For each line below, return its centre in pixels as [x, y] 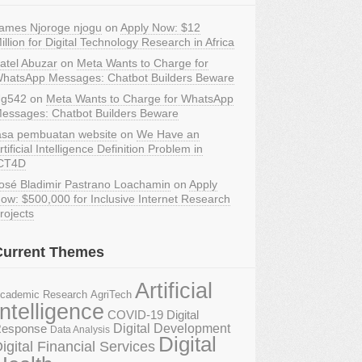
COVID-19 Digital [153, 315]
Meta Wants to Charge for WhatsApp [140, 99]
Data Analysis [80, 329]
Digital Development [172, 328]
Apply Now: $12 [160, 27]
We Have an [168, 134]
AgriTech [111, 295]
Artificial [174, 291]
